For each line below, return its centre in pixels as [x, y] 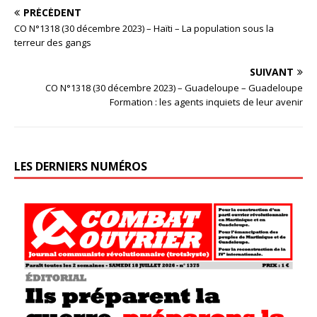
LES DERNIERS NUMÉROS [81, 166]
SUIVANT [272, 71]
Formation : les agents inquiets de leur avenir [206, 102]
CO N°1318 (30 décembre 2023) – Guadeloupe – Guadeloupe [174, 87]
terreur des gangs [53, 42]
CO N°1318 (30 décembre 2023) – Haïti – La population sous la [144, 28]
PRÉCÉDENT [52, 12]
